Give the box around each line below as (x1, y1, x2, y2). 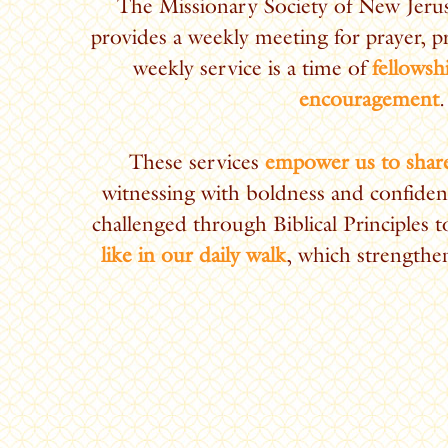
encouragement (299, 86, 439, 112)
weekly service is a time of (133, 55, 372, 81)
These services (128, 148, 265, 174)
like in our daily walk (101, 241, 286, 267)
